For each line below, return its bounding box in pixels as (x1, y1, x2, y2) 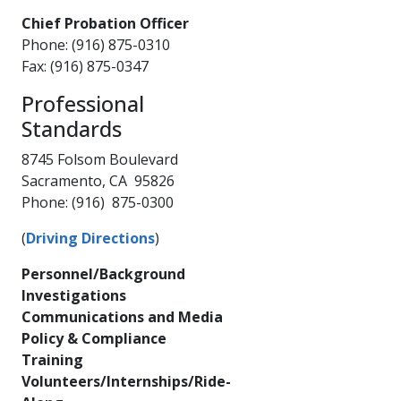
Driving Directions (26, 227, 155, 248)
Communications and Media (21, 306, 223, 327)
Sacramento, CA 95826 (21, 170, 182, 191)
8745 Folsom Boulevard (21, 149, 178, 169)
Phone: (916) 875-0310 (21, 34, 170, 55)
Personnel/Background (21, 263, 185, 284)
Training (21, 349, 83, 370)
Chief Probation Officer (21, 13, 189, 33)
